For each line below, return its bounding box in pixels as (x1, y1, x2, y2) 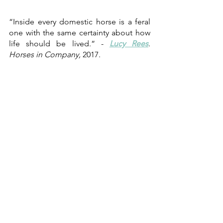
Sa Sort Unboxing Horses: (57, 211, 150, 221)
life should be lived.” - (9, 38, 110, 48)
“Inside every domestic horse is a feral (9, 16, 150, 26)
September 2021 (93, 200, 150, 210)
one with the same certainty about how (9, 27, 150, 37)
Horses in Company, (9, 49, 81, 59)
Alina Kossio (45, 200, 89, 210)
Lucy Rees (109, 38, 149, 48)
